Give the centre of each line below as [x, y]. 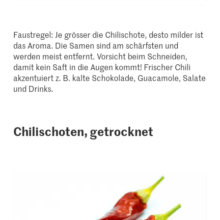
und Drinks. [33, 88]
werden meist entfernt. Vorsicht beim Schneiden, [100, 56]
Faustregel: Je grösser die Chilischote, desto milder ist [109, 34]
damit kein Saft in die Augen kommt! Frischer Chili [102, 67]
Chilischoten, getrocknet [83, 131]
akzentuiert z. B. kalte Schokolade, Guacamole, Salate [110, 77]
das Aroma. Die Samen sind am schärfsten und [96, 45]
